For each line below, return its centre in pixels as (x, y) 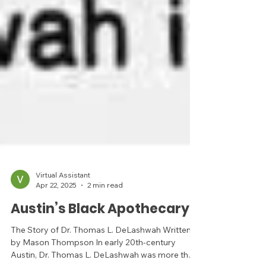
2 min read (105, 242)
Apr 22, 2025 (56, 242)
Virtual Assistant (63, 232)
